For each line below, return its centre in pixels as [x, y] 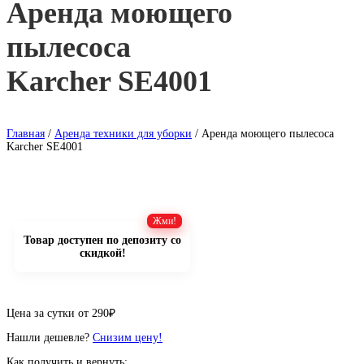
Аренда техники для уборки [123, 134]
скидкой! [102, 253]
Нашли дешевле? [50, 338]
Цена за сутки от [48, 313]
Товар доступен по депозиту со [102, 240]
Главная [26, 134]
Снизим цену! [128, 338]
